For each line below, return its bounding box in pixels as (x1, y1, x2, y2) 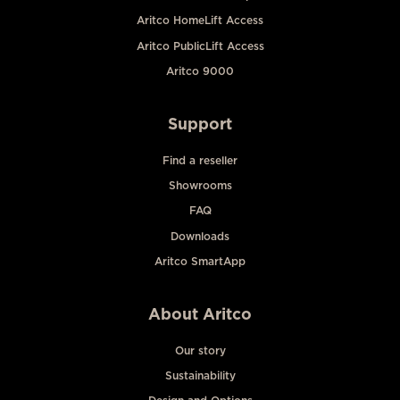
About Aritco (148, 304, 252, 323)
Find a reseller (162, 153, 237, 167)
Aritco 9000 (166, 63, 234, 78)
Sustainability (164, 369, 236, 383)
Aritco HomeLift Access (137, 13, 263, 28)
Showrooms (168, 179, 232, 193)
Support (168, 113, 232, 133)
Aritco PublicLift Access (136, 38, 264, 53)
